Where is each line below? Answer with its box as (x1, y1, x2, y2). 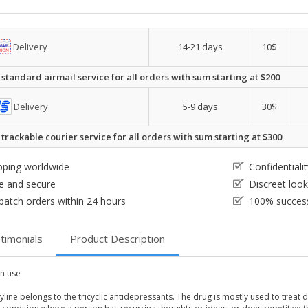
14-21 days (178, 41, 223, 53)
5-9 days (183, 100, 218, 113)
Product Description (70, 232, 165, 245)
